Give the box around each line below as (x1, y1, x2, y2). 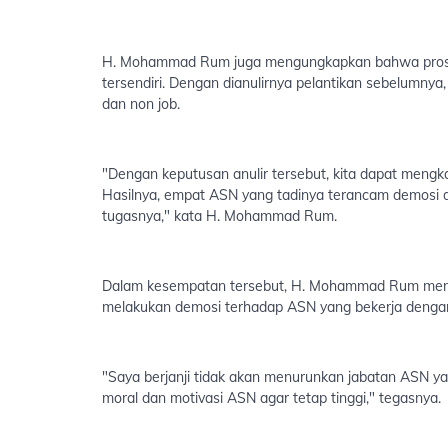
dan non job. (102, 95, 184, 113)
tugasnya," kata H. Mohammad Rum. (102, 207, 337, 225)
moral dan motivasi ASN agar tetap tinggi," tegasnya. (102, 389, 441, 407)
